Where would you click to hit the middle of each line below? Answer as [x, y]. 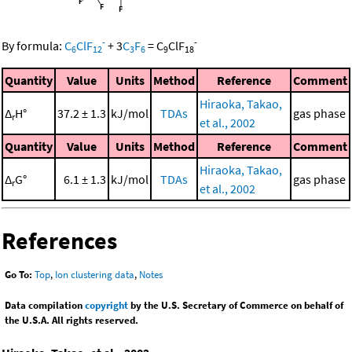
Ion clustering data [95, 274]
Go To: [18, 274]
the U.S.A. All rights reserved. [71, 320]
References [59, 241]
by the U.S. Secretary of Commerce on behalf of [236, 305]
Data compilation [45, 305]
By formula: [33, 46]
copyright [106, 305]
